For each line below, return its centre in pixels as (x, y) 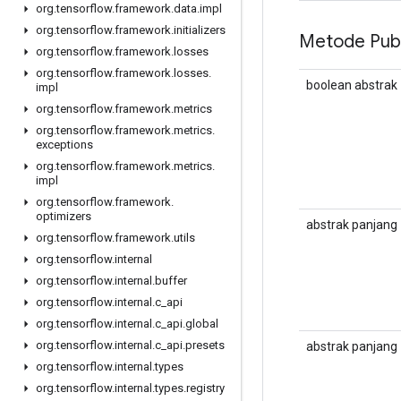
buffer (171, 281)
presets (205, 345)
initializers (200, 30)
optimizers (64, 216)
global (202, 324)
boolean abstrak (352, 85)
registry (205, 388)
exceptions (64, 145)
